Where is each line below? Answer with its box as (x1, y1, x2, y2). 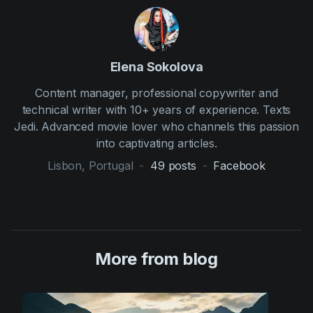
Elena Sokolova (110, 59, 203, 75)
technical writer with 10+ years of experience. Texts (22, 103, 291, 117)
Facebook (213, 159, 265, 173)
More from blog (95, 249, 218, 270)
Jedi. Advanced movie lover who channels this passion (14, 119, 299, 134)
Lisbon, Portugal (48, 159, 133, 173)
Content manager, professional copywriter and (35, 86, 278, 101)
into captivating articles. (96, 136, 217, 151)
